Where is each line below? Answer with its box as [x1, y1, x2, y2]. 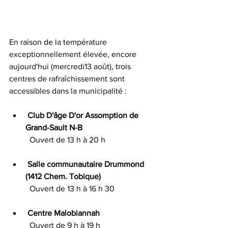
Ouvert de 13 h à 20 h [30, 135, 105, 144]
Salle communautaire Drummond [25, 160, 146, 168]
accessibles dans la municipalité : [9, 87, 127, 95]
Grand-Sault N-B [25, 123, 82, 132]
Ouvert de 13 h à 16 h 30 [30, 184, 115, 193]
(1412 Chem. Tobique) [25, 172, 101, 181]
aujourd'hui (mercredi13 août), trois [9, 62, 133, 71]
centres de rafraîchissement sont [9, 74, 127, 83]
